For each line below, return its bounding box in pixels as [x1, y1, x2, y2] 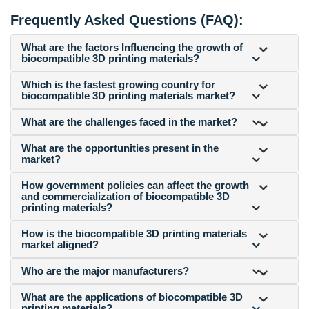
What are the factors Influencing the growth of [21, 41, 243, 53]
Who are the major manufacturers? [21, 264, 189, 277]
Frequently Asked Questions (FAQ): [10, 12, 243, 28]
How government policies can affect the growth [21, 179, 249, 191]
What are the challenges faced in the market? [21, 115, 237, 128]
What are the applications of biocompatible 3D [21, 290, 243, 303]
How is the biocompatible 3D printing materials [21, 227, 247, 239]
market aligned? [21, 238, 99, 250]
